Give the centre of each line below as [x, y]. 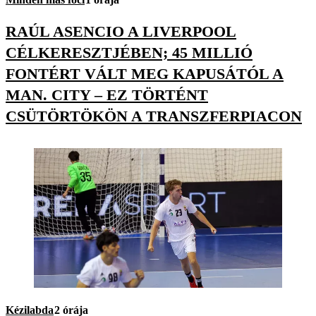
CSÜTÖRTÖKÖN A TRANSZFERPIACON [154, 116]
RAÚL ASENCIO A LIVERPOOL [121, 32]
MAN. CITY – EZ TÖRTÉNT [107, 95]
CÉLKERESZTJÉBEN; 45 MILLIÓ [129, 53]
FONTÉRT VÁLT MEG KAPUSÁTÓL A [145, 74]
